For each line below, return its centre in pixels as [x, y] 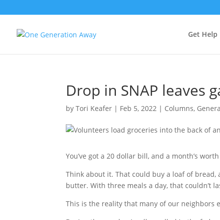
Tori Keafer [94, 108]
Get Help [203, 34]
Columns [179, 108]
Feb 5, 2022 [138, 108]
